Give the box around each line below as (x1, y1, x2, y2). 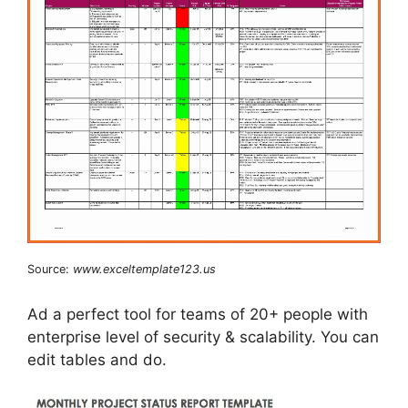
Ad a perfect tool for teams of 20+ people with (27, 304, 368, 323)
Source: (27, 262, 73, 277)
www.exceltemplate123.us (73, 262, 216, 277)
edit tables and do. (27, 350, 167, 369)
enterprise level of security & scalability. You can (27, 327, 379, 346)
